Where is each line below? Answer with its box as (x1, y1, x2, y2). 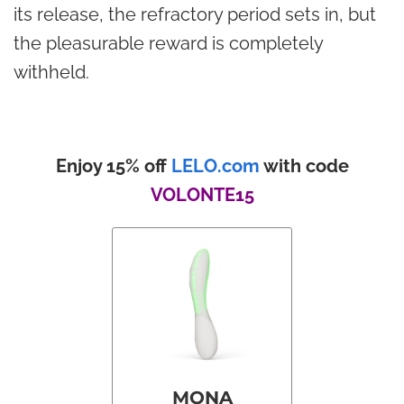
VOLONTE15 (150, 183, 254, 206)
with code (259, 154, 349, 177)
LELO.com (170, 154, 260, 177)
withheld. (14, 60, 89, 83)
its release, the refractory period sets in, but (14, 3, 376, 25)
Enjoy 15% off (55, 154, 171, 177)
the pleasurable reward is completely (14, 32, 323, 54)
